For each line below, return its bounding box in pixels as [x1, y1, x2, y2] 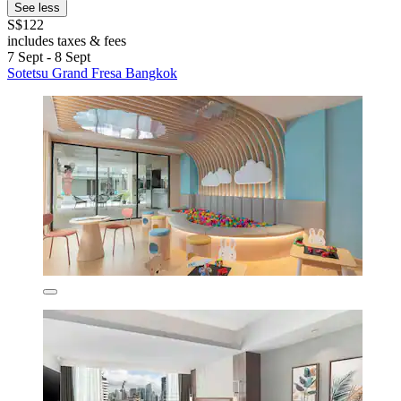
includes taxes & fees [7, 33, 126, 49]
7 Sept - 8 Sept [7, 49, 90, 65]
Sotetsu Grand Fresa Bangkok [7, 65, 177, 81]
